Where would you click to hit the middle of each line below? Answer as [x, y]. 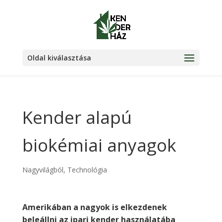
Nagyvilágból [43, 170]
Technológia [87, 170]
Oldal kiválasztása [59, 58]
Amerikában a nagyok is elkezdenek [94, 207]
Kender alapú [77, 117]
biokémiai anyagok [99, 145]
